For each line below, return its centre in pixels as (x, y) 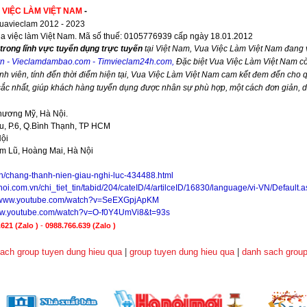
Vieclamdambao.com (51, 62)
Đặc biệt (192, 62)
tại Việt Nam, (168, 49)
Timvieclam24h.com (135, 62)
